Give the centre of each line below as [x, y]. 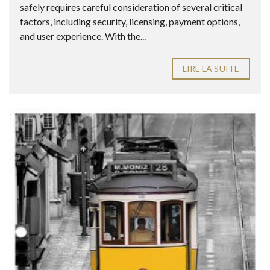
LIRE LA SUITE [211, 68]
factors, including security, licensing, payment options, [130, 21]
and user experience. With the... [83, 36]
